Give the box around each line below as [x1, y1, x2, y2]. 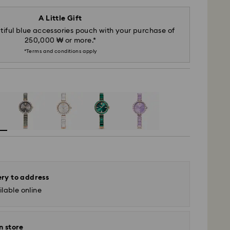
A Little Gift [39, 15, 82, 22]
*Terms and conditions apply [24, 49, 97, 54]
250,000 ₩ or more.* [24, 37, 97, 44]
